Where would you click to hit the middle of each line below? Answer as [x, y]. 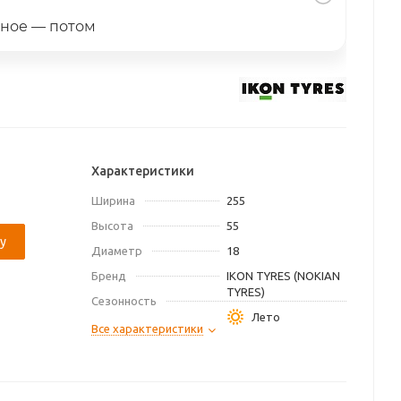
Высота [112, 226]
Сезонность [124, 301]
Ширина [113, 200]
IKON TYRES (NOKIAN [283, 276]
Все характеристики [147, 328]
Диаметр [117, 251]
